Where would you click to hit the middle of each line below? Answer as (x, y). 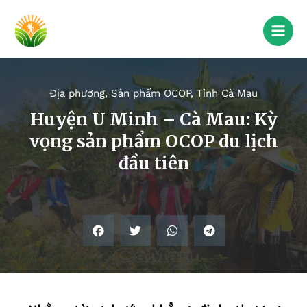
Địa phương (77, 94)
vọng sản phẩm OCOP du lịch (153, 142)
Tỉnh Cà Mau (227, 94)
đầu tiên (153, 163)
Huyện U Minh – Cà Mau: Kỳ (153, 120)
